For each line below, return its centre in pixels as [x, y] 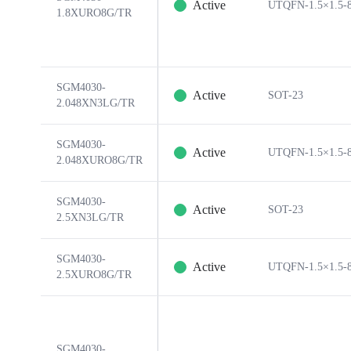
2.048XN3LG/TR [96, 103]
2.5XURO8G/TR [94, 275]
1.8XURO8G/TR [94, 13]
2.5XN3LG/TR [90, 217]
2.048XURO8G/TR [100, 160]
